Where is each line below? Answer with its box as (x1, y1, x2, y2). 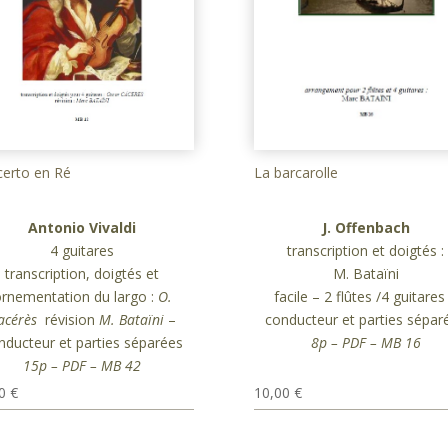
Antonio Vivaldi (28, 218, 137, 238)
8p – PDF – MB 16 (310, 332, 421, 352)
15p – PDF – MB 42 (23, 356, 142, 376)
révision (36, 310, 99, 330)
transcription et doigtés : (287, 240, 445, 260)
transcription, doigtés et (5, 264, 160, 284)
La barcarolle (253, 162, 338, 182)
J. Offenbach (321, 217, 410, 237)
